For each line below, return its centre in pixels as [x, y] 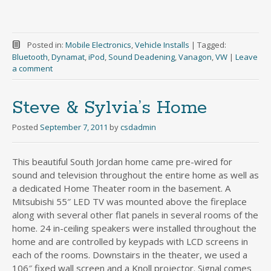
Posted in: [46, 44]
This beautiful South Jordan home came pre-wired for [122, 161]
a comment [32, 68]
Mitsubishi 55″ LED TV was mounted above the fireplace [129, 201]
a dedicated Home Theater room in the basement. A [121, 188]
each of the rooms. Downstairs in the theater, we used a [130, 254]
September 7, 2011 [74, 127]
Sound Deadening [142, 57]
